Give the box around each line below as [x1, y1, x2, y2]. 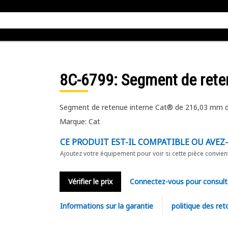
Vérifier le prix [68, 177, 112, 186]
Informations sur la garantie [60, 201, 153, 211]
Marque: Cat [59, 117, 100, 126]
